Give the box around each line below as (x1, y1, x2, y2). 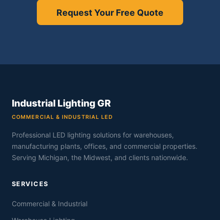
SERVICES (12, 180, 49, 188)
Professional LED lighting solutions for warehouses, (12, 131, 174, 139)
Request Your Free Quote (56, 7, 164, 18)
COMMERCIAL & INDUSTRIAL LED (12, 113, 113, 121)
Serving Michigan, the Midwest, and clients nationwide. (12, 153, 188, 162)
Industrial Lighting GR (12, 97, 111, 110)
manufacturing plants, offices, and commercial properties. (12, 142, 197, 151)
